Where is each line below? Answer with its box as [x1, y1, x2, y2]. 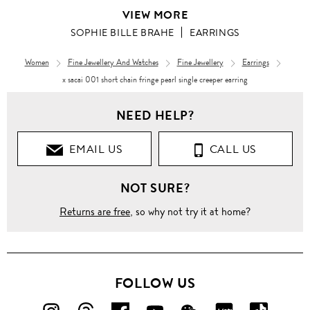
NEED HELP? [116, 107, 194, 125]
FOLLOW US [114, 273, 196, 294]
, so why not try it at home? [130, 203, 250, 220]
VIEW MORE [122, 7, 188, 24]
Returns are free [60, 203, 130, 220]
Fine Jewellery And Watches [67, 56, 158, 69]
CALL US [203, 141, 257, 158]
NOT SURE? [120, 179, 190, 198]
